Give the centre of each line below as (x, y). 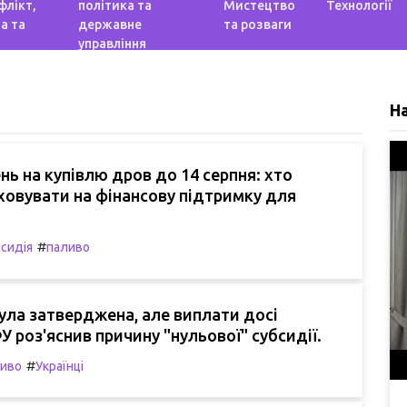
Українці (60, 366)
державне (110, 25)
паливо (68, 248)
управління (113, 44)
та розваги (257, 25)
